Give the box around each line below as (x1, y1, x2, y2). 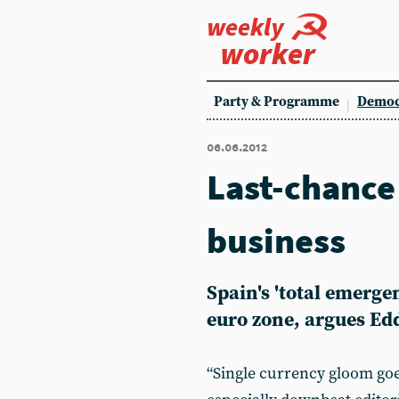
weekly (207, 11, 284, 43)
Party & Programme (214, 94, 339, 110)
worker (220, 35, 315, 72)
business (207, 218, 346, 263)
